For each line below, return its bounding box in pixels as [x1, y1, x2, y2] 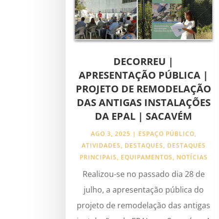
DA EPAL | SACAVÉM [95, 109, 193, 123]
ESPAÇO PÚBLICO [138, 129, 195, 138]
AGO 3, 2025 [90, 129, 131, 138]
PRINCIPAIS [79, 153, 117, 161]
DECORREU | [113, 54, 174, 68]
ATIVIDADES [81, 141, 121, 150]
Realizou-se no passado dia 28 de [82, 168, 205, 179]
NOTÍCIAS [176, 153, 208, 161]
